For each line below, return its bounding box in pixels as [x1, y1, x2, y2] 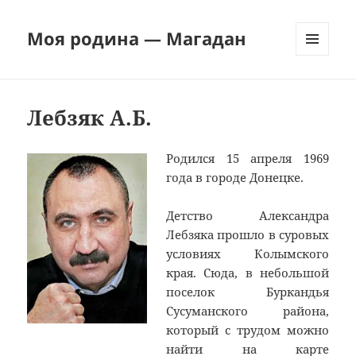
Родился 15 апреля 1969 [166, 150, 329, 167]
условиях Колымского [166, 246, 329, 262]
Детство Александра [166, 207, 329, 224]
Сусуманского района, [166, 303, 329, 319]
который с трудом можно [166, 322, 329, 339]
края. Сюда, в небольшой [166, 265, 329, 281]
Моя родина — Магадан [27, 26, 247, 51]
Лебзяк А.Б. [27, 103, 153, 133]
